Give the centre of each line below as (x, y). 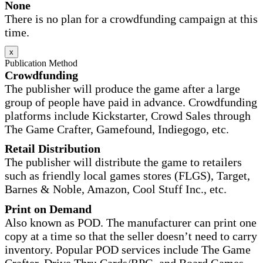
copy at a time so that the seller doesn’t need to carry (131, 236)
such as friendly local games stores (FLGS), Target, (127, 176)
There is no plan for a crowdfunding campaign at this (131, 19)
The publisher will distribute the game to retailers (123, 162)
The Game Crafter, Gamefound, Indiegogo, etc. (117, 129)
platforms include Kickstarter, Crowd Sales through (128, 115)
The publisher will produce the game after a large (122, 88)
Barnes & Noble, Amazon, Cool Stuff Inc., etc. (116, 189)
